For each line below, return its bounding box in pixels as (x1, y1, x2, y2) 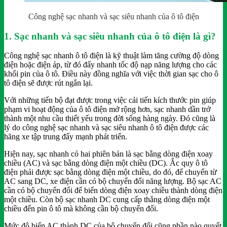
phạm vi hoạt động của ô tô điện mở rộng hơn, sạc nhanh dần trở (4, 105, 210, 114)
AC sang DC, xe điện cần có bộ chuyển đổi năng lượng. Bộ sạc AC (4, 177, 221, 186)
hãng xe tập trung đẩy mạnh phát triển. (4, 132, 127, 141)
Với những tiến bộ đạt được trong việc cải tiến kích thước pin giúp (4, 96, 216, 105)
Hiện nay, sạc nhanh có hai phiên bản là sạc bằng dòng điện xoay (4, 149, 213, 159)
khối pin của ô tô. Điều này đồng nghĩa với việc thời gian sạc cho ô (4, 69, 218, 79)
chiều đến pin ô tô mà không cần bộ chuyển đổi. (4, 204, 158, 213)
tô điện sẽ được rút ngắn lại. (4, 79, 93, 88)
